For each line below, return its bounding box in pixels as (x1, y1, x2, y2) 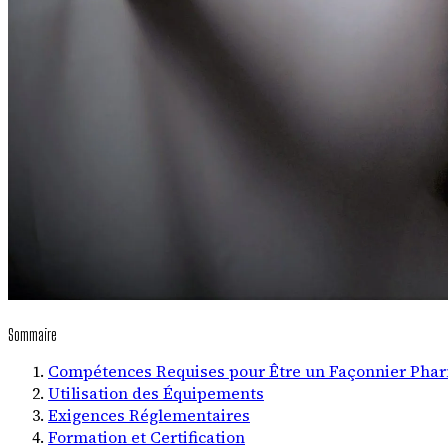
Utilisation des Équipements (48, 381, 264, 404)
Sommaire (8, 324, 57, 344)
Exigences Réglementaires (48, 403, 250, 426)
